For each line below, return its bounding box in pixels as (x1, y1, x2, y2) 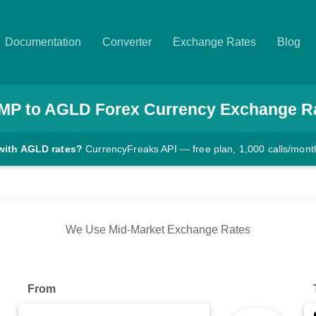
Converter (102, 36, 152, 48)
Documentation (5, 36, 81, 48)
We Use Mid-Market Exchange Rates (66, 224, 250, 236)
